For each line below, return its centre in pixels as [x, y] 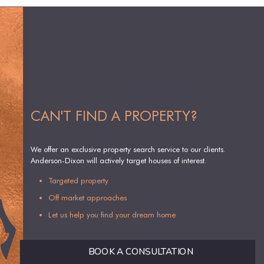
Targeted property [79, 181]
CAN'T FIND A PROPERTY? [114, 116]
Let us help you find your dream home [112, 215]
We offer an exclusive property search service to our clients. [128, 149]
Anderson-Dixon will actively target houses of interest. [119, 161]
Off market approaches [88, 198]
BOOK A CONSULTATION [141, 252]
